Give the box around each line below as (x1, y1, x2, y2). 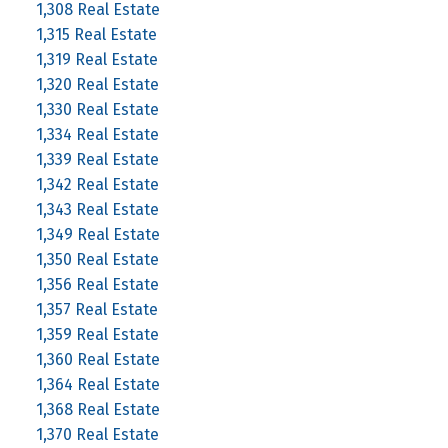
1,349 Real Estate (35, 224, 160, 244)
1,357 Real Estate (35, 299, 158, 319)
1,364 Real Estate (35, 374, 160, 394)
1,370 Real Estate (35, 424, 159, 444)
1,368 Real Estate (35, 399, 160, 419)
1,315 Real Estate (35, 24, 157, 44)
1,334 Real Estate (35, 124, 159, 144)
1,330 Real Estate (35, 99, 159, 119)
